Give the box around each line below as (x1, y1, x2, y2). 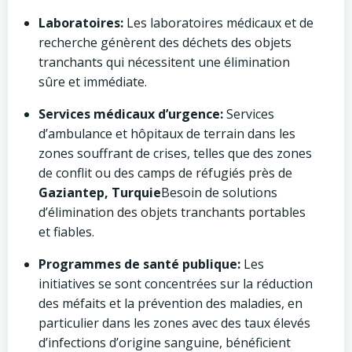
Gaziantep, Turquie (38, 184, 161, 201)
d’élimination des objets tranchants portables (38, 203, 306, 221)
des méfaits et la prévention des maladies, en (38, 295, 302, 312)
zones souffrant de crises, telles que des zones (38, 145, 312, 162)
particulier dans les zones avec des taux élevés (38, 314, 310, 332)
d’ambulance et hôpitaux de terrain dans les (38, 125, 295, 142)
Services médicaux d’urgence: (38, 105, 223, 123)
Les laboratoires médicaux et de (123, 14, 313, 31)
